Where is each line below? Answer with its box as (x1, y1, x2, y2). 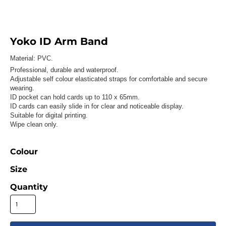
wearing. (10, 84, 34, 92)
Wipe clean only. (10, 121, 58, 129)
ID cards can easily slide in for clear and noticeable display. (10, 102, 184, 110)
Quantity (10, 182, 48, 192)
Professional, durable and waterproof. (10, 66, 119, 74)
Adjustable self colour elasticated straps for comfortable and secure (10, 75, 207, 83)
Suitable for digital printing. (10, 111, 88, 120)
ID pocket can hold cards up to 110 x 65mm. (10, 93, 140, 101)
